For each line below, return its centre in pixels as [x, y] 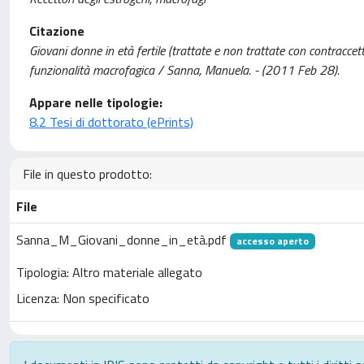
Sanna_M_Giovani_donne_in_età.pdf [123, 240]
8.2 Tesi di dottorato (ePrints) [111, 122]
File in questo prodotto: [87, 174]
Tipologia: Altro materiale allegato [109, 273]
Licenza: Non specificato [83, 299]
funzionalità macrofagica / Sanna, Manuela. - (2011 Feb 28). [184, 70]
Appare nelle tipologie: [96, 102]
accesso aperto [272, 241]
